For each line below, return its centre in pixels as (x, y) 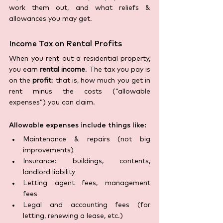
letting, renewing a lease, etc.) (73, 216)
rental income (62, 70)
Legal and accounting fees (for (87, 205)
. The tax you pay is (118, 70)
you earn (24, 70)
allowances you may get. (52, 19)
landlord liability (50, 172)
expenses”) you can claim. (53, 103)
